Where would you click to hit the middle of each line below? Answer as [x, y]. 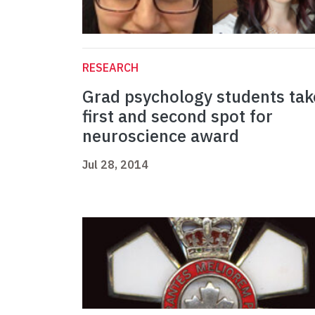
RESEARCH [110, 68]
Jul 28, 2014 [115, 165]
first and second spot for [178, 116]
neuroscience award [161, 136]
